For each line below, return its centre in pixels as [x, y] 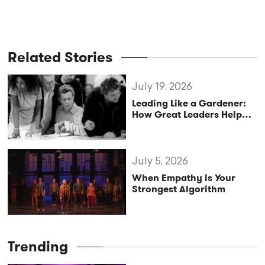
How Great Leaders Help [187, 115]
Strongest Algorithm [179, 189]
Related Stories [60, 58]
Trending [38, 247]
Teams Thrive [162, 126]
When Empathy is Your [184, 178]
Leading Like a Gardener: [189, 104]
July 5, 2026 [160, 162]
